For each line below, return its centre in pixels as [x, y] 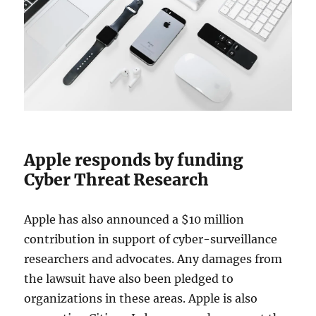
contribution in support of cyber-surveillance [151, 239]
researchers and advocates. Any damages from [153, 259]
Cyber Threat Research [117, 179]
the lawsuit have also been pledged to [129, 278]
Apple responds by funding [134, 159]
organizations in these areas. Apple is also [141, 298]
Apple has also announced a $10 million [134, 219]
